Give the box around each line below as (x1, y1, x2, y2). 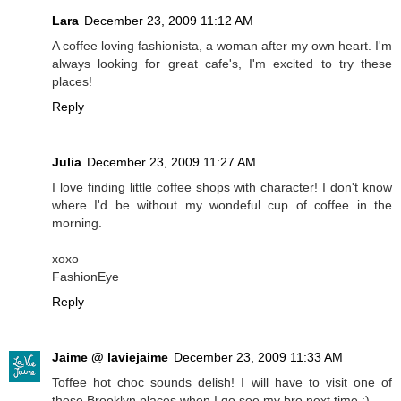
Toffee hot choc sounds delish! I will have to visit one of (52, 374, 392, 389)
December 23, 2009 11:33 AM (174, 349, 343, 364)
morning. (52, 216, 102, 230)
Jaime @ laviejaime (52, 349, 168, 364)
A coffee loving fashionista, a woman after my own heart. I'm (52, 38, 392, 54)
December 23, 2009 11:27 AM (87, 155, 256, 169)
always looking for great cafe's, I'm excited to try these (52, 56, 392, 72)
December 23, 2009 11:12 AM (84, 13, 253, 29)
